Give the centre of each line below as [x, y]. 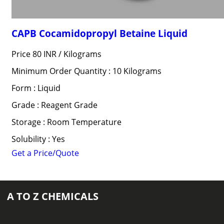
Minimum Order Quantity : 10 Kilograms [86, 71]
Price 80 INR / [37, 54]
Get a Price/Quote [45, 153]
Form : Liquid [36, 88]
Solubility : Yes [38, 139]
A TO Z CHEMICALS [53, 196]
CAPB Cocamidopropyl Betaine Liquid [99, 33]
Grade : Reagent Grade [54, 105]
